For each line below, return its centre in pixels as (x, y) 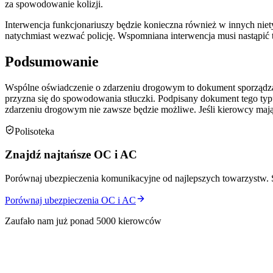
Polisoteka (34, 131)
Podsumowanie (52, 61)
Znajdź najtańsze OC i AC (71, 155)
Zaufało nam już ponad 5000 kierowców (83, 221)
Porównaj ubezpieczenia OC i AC (70, 200)
